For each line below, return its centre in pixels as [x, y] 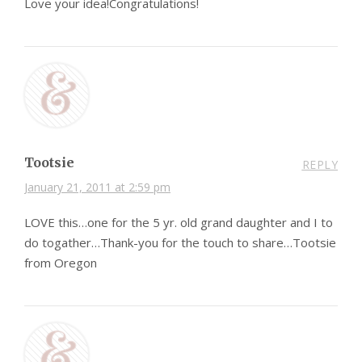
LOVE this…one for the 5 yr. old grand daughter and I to [179, 222]
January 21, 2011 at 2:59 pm [97, 187]
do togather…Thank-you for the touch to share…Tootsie [180, 242]
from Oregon [61, 262]
